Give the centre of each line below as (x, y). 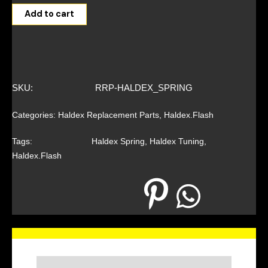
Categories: (34, 115)
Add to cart (49, 14)
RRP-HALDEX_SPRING (144, 88)
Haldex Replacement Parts (109, 115)
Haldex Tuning (177, 141)
